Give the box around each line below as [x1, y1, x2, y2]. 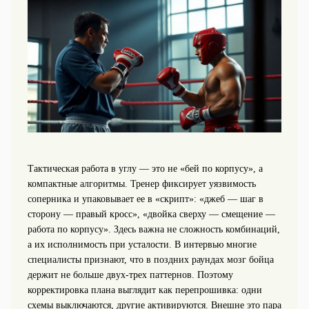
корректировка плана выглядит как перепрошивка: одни [27, 284, 262, 295]
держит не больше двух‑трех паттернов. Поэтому [27, 269, 233, 280]
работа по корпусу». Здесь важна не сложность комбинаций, [27, 223, 280, 235]
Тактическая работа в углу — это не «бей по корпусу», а [27, 163, 263, 174]
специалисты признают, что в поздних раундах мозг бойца [27, 254, 274, 265]
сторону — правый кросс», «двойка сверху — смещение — [27, 208, 275, 219]
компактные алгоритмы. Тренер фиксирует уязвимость [27, 178, 256, 189]
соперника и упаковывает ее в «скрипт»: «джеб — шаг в [27, 193, 263, 204]
